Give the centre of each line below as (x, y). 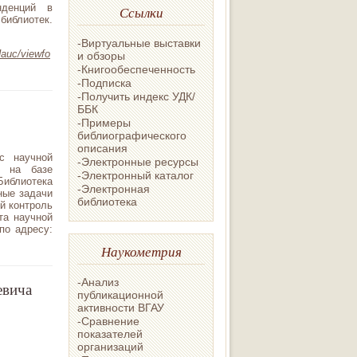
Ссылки (141, 12)
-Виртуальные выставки (139, 43)
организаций (110, 346)
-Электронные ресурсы (138, 161)
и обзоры (101, 55)
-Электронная (114, 188)
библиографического (132, 135)
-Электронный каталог (135, 175)
